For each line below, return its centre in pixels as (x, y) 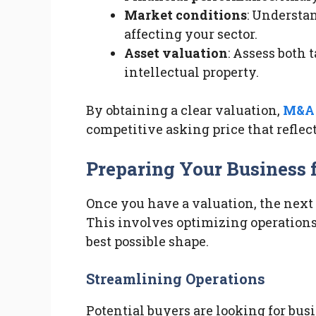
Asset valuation (176, 53)
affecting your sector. (191, 34)
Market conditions (186, 15)
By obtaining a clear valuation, (184, 110)
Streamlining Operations (176, 279)
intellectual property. (192, 72)
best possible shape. (147, 242)
